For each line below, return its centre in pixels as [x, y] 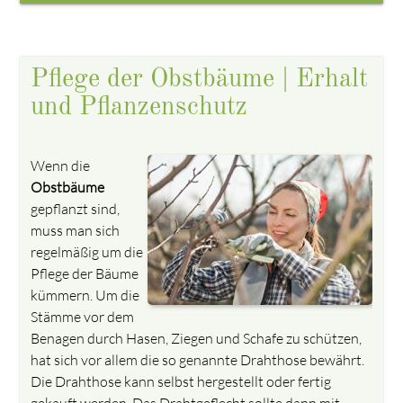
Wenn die [61, 165]
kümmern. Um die [85, 295]
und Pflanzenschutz [139, 107]
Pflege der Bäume [85, 273]
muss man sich [76, 230]
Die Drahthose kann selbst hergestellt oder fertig [181, 381]
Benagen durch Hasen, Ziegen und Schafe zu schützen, [197, 338]
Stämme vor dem [83, 316]
